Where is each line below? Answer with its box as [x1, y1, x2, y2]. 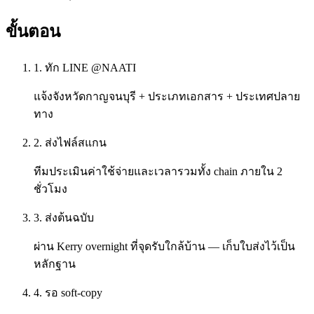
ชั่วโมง [34, 182, 67, 195]
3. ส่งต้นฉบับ [34, 211, 94, 224]
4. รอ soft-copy [34, 286, 102, 299]
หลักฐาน [34, 257, 76, 270]
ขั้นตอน [6, 22, 60, 41]
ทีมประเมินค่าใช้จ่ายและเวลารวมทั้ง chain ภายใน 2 [34, 165, 282, 177]
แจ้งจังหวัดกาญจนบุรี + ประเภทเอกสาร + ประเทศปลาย [34, 90, 300, 102]
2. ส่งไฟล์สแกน [34, 136, 107, 149]
